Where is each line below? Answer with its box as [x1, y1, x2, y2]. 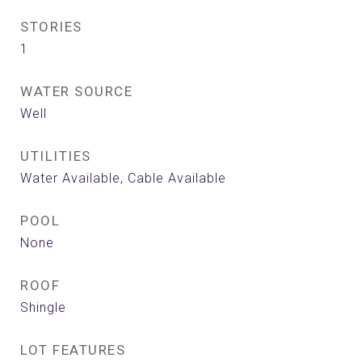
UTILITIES [20, 148, 91, 164]
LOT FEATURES [20, 342, 125, 358]
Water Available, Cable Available [20, 170, 226, 186]
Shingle [20, 300, 66, 315]
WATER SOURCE [20, 83, 133, 99]
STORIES [20, 19, 82, 35]
